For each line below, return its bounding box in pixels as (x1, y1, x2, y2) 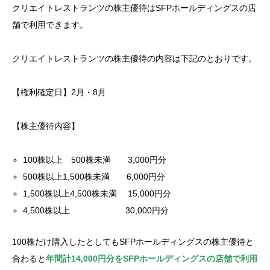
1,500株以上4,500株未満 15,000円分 (23, 188, 172, 198)
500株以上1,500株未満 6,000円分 (23, 171, 166, 181)
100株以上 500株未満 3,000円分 (23, 154, 167, 165)
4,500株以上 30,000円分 (23, 205, 169, 215)
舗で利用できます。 (12, 19, 88, 30)
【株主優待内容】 (12, 121, 80, 131)
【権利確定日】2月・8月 (12, 87, 106, 97)
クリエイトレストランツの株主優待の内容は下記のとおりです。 (12, 53, 257, 63)
